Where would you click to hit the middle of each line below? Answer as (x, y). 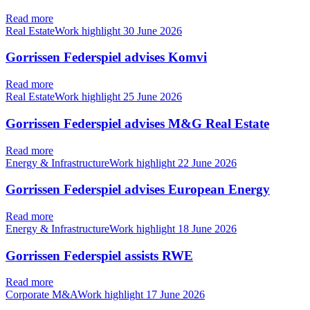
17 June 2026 (175, 295)
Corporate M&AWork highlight (76, 295)
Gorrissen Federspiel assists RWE (99, 255)
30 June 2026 (153, 30)
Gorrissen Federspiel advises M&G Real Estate (137, 123)
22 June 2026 (207, 163)
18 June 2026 (207, 229)
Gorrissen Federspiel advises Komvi (106, 57)
